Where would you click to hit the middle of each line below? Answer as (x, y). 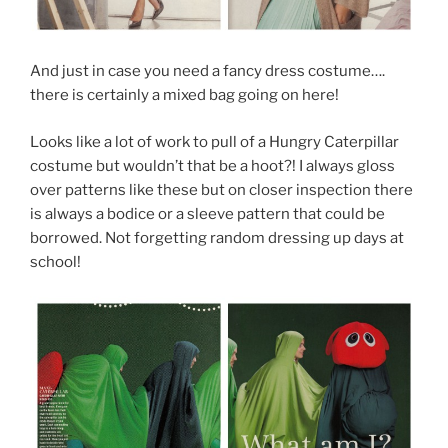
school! (55, 261)
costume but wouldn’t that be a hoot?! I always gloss (212, 165)
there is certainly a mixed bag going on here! (184, 95)
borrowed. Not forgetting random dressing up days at (217, 237)
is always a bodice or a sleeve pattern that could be (207, 213)
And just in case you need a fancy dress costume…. (207, 71)
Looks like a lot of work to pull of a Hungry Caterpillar (214, 141)
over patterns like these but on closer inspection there (221, 189)
